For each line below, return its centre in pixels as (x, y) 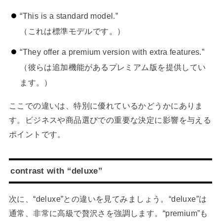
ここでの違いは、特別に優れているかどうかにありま (106, 105)
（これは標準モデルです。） (73, 31)
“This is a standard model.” (69, 16)
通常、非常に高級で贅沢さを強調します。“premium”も (108, 213)
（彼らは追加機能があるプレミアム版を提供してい (113, 67)
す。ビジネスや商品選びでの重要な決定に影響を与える (110, 120)
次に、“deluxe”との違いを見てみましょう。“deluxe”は (108, 199)
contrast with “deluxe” (56, 171)
